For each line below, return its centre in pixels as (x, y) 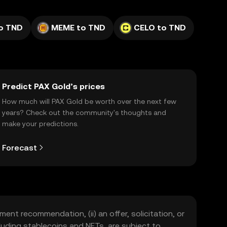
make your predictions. (40, 124)
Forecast (20, 147)
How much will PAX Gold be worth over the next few (89, 101)
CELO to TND (160, 28)
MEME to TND (78, 28)
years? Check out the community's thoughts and (84, 112)
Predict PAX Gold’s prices (53, 86)
